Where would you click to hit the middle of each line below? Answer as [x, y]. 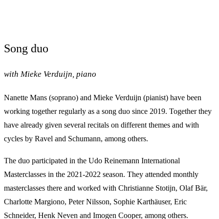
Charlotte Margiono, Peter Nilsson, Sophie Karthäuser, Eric [95, 202]
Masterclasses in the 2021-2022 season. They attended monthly [101, 175]
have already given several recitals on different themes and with [101, 125]
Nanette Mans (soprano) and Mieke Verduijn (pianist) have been [103, 97]
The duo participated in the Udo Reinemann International [92, 161]
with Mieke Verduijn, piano [50, 74]
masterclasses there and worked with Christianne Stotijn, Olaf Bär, [106, 188]
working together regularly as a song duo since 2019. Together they [108, 111]
